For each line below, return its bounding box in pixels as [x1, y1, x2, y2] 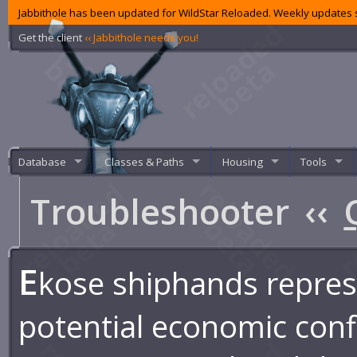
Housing [222, 154, 263, 169]
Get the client [18, 29, 85, 45]
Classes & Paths [104, 154, 184, 169]
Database [18, 154, 67, 169]
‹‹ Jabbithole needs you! [84, 29, 199, 45]
